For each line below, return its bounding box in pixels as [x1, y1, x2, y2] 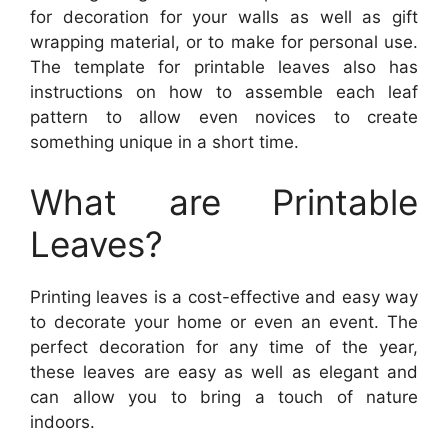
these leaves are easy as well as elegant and [30, 361, 418, 382]
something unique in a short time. [30, 132, 299, 152]
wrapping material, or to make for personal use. [30, 32, 418, 52]
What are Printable [30, 180, 418, 223]
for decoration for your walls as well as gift [30, 7, 418, 27]
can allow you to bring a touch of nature [30, 386, 418, 407]
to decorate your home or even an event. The [30, 311, 418, 332]
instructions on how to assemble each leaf [30, 82, 418, 102]
